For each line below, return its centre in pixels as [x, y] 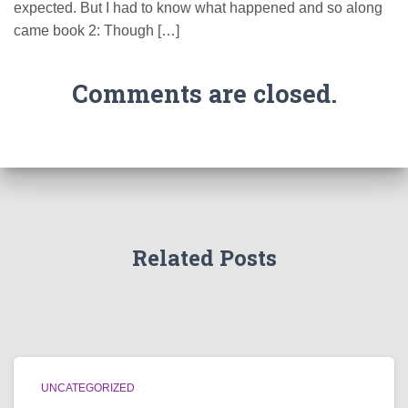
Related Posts [204, 258]
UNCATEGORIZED [88, 388]
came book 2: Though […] [97, 31]
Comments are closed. [204, 93]
